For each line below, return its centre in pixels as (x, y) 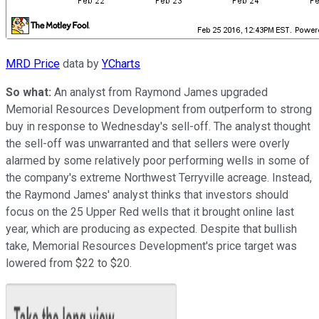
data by (81, 63)
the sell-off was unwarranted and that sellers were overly (148, 143)
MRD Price (33, 63)
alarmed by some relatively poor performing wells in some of (158, 160)
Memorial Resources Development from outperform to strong (159, 109)
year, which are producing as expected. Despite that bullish (151, 229)
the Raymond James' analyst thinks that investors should (147, 194)
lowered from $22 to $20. (69, 263)
